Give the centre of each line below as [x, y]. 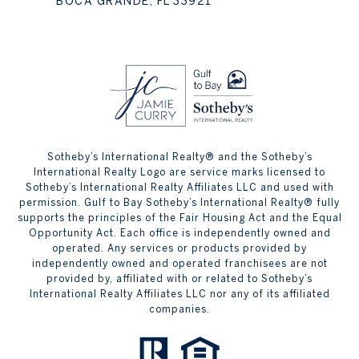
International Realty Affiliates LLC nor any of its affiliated [179, 294]
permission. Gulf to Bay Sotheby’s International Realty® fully [179, 202]
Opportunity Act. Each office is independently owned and [179, 233]
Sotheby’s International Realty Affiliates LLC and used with [179, 187]
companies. [179, 309]
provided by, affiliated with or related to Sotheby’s [179, 278]
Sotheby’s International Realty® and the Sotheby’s [179, 157]
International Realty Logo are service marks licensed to [179, 172]
